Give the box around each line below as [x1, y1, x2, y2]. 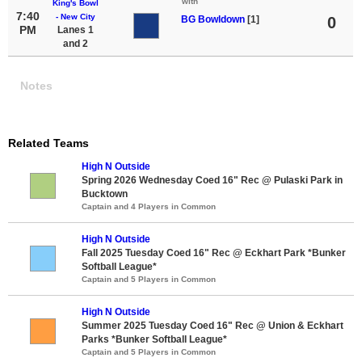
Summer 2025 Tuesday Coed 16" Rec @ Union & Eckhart [82, 319, 343, 331]
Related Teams [8, 136, 89, 149]
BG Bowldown [181, 13, 247, 25]
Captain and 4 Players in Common [82, 201, 216, 211]
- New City [55, 11, 95, 21]
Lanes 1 [57, 23, 94, 36]
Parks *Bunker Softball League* [82, 333, 227, 345]
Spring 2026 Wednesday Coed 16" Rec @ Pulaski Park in [82, 174, 343, 186]
